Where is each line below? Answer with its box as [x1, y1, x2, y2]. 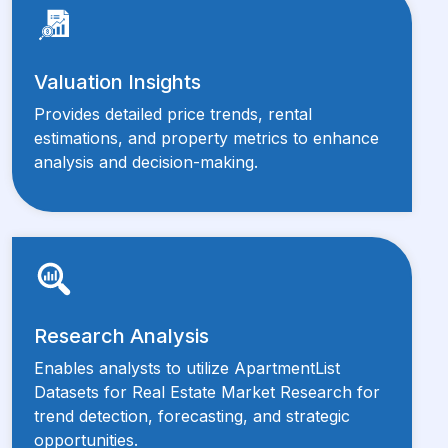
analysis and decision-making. [34, 151, 258, 172]
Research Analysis [34, 323, 209, 348]
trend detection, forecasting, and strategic [34, 405, 350, 426]
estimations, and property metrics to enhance [34, 127, 379, 148]
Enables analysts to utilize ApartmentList [34, 357, 340, 378]
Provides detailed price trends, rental [34, 103, 312, 124]
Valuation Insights [34, 69, 201, 94]
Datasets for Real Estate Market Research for [34, 381, 380, 402]
